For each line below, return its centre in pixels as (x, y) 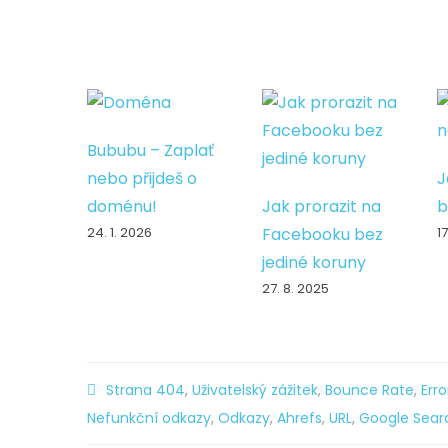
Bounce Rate (369, 390)
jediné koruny (313, 262)
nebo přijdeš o (142, 178)
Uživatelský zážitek (255, 390)
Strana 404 (145, 390)
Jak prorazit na (321, 206)
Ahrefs (299, 418)
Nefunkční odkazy (149, 418)
